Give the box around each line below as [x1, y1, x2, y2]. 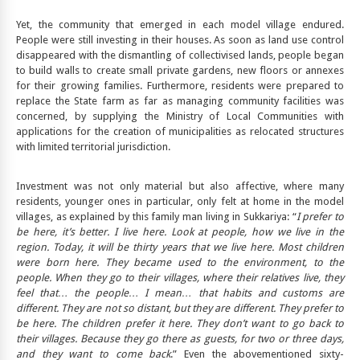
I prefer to [296, 211, 345, 223]
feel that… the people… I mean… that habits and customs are [16, 287, 344, 300]
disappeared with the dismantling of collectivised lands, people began [16, 49, 344, 62]
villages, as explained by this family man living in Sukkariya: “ [16, 211, 297, 223]
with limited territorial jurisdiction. [16, 141, 170, 153]
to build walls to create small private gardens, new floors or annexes [16, 64, 344, 77]
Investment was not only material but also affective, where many [16, 180, 344, 193]
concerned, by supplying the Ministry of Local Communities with [16, 110, 344, 123]
